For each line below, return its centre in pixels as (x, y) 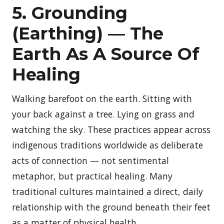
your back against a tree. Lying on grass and (103, 114)
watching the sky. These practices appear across (111, 129)
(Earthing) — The (88, 33)
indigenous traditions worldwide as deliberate (107, 145)
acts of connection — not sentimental (90, 160)
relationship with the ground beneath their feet (111, 207)
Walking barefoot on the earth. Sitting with (102, 98)
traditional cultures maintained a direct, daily (107, 191)
